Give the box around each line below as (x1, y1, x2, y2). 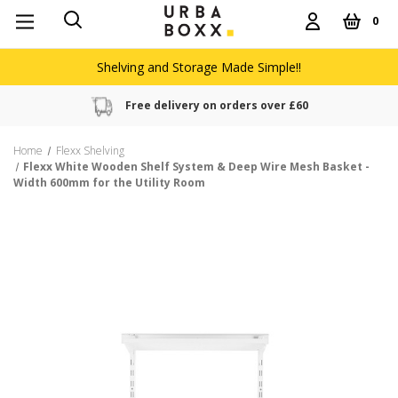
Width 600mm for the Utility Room (13, 175, 205, 190)
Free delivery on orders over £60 (124, 98, 308, 113)
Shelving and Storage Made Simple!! (97, 59, 301, 76)
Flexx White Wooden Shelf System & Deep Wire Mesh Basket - (23, 159, 370, 174)
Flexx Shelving (55, 143, 124, 158)
